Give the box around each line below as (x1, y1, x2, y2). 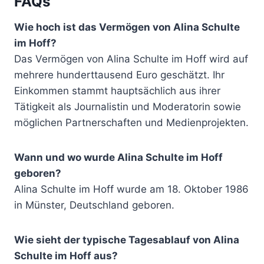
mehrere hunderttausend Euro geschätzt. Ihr (14, 68, 225, 81)
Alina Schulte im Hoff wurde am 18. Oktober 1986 (14, 183, 249, 195)
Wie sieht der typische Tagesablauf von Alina (14, 233, 239, 246)
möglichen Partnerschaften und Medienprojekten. (14, 116, 249, 128)
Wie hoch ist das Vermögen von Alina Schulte (14, 21, 240, 33)
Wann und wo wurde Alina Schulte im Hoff (14, 151, 223, 163)
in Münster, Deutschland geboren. (14, 199, 174, 211)
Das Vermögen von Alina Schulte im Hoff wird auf (14, 52, 248, 65)
